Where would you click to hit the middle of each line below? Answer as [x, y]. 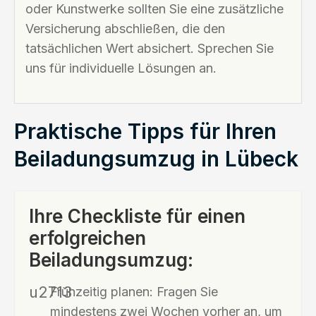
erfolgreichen [87, 238]
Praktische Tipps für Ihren [145, 131]
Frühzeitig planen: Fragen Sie [134, 291]
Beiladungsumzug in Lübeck [156, 158]
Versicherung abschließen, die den [125, 28]
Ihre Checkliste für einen [137, 216]
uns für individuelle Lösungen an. [121, 68]
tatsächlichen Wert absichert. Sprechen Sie [150, 48]
